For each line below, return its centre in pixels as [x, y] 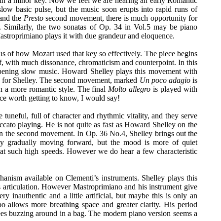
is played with [174, 89]
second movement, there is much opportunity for [122, 18]
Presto [35, 18]
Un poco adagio [165, 80]
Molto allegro [129, 89]
